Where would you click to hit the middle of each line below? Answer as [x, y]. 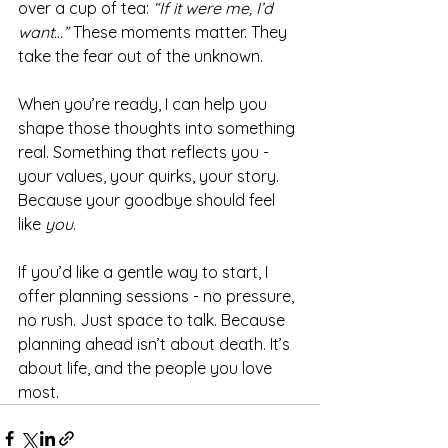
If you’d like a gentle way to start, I [145, 272]
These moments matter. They [180, 32]
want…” [43, 32]
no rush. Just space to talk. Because [153, 320]
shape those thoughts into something [158, 128]
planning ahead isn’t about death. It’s [156, 344]
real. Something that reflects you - [145, 152]
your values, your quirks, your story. [150, 176]
